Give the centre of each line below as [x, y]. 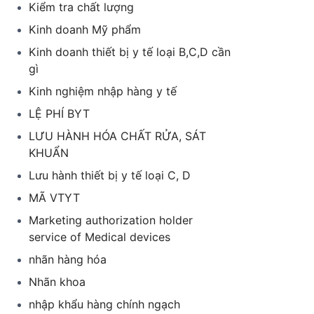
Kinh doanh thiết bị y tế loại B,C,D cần [130, 52]
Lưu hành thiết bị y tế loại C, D [110, 175]
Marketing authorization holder [111, 220]
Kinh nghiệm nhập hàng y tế [103, 91]
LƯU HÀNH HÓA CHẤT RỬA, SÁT [117, 136]
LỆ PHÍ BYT [59, 114]
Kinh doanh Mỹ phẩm [85, 29]
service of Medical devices [100, 237]
